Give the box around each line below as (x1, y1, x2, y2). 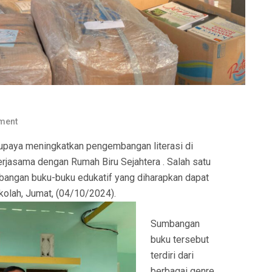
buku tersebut (151, 234, 209, 246)
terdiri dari (151, 250, 194, 262)
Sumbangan (151, 218, 200, 230)
